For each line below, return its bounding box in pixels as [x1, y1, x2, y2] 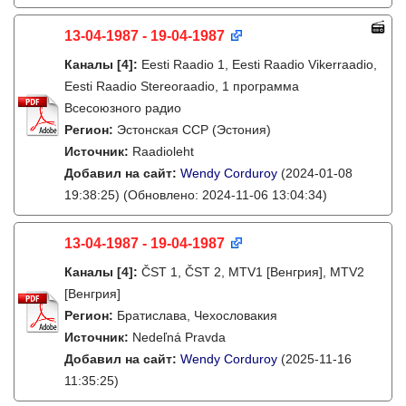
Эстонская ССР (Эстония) [117, 122, 271, 137]
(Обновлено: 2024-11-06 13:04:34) [120, 188, 327, 202]
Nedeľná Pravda [132, 330, 226, 344]
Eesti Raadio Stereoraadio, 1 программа [64, 79, 299, 93]
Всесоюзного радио [64, 101, 181, 115]
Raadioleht [132, 144, 194, 159]
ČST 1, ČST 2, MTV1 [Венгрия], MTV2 [141, 265, 364, 279]
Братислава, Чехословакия [117, 308, 277, 323]
